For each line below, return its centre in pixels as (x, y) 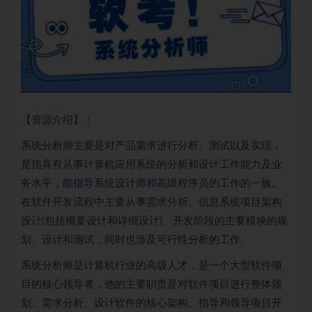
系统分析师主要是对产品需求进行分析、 (115, 146)
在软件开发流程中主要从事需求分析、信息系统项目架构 (151, 203)
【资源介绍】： (57, 120)
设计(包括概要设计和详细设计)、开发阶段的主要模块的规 (154, 221)
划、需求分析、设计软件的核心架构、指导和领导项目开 (151, 304)
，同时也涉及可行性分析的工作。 (172, 240)
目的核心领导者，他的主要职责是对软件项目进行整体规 (151, 285)
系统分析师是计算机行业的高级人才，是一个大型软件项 (151, 266)
